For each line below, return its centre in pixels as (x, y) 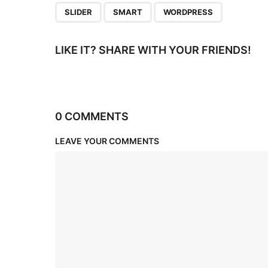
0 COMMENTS (92, 117)
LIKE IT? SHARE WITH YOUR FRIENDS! (153, 50)
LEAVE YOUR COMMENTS (107, 141)
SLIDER (78, 12)
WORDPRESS (188, 12)
